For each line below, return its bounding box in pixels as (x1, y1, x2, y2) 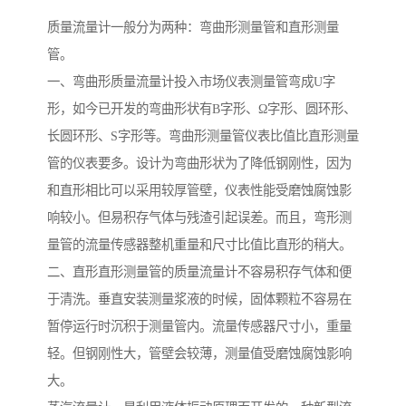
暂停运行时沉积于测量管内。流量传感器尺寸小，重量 (47, 319, 352, 334)
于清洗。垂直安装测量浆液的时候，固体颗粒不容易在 (47, 292, 352, 307)
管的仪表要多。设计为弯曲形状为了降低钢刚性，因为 (47, 156, 352, 171)
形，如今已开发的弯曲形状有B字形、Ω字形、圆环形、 (47, 101, 356, 117)
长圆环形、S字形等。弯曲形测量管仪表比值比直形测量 (47, 129, 359, 144)
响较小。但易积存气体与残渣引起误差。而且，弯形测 (47, 210, 352, 226)
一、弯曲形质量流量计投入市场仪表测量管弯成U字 (47, 74, 335, 90)
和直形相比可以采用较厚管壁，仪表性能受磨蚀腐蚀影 (47, 183, 352, 198)
